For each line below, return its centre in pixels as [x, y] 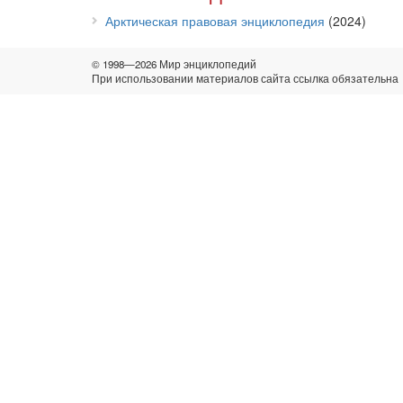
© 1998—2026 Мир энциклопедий [174, 64]
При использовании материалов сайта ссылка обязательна [245, 78]
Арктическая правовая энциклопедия [215, 21]
